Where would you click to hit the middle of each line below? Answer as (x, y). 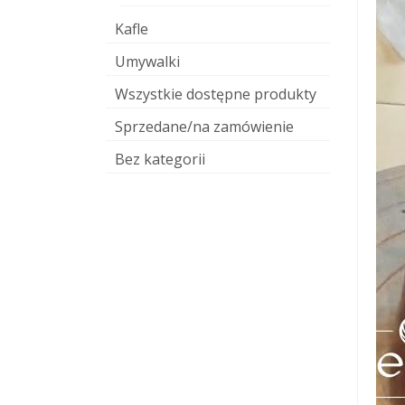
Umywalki (147, 61)
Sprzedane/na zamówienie (204, 127)
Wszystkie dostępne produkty (216, 94)
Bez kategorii (160, 159)
